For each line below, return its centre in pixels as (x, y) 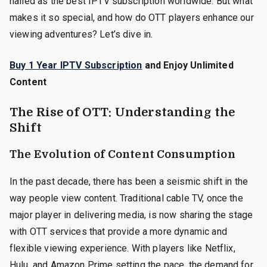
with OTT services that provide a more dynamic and (118, 231)
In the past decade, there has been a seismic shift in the (129, 181)
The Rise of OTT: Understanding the (122, 112)
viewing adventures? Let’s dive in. (81, 34)
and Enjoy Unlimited (188, 65)
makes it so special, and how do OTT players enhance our (132, 17)
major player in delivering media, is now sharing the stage (131, 215)
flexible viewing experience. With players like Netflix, (122, 248)
